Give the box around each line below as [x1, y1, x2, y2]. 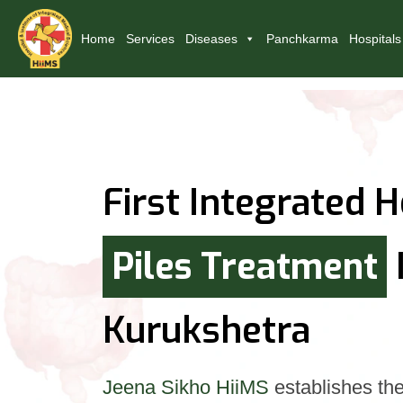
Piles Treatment [112, 242, 378, 291]
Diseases [185, 31, 237, 47]
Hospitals [349, 31, 401, 47]
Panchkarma [266, 31, 338, 47]
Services [126, 31, 175, 47]
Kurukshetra [103, 306, 310, 354]
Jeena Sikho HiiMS [103, 375, 269, 399]
